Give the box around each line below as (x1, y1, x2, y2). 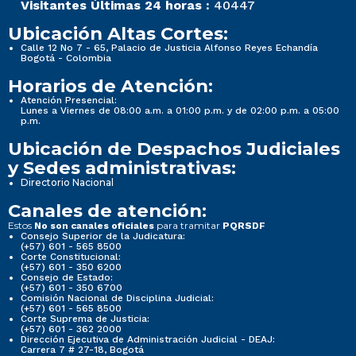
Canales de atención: (8, 199, 207, 222)
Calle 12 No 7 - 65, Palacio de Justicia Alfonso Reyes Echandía (21, 42, 318, 54)
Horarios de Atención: (8, 75, 213, 98)
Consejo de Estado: (21, 272, 113, 284)
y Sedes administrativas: (8, 157, 236, 180)
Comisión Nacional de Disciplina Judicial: (21, 292, 214, 304)
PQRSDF (222, 220, 265, 232)
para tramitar (157, 219, 222, 232)
